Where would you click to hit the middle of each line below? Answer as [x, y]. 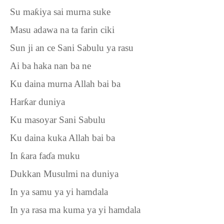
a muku [65, 156]
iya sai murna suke [75, 12]
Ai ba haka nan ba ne [50, 66]
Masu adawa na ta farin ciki [62, 30]
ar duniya [47, 102]
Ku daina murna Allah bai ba [65, 84]
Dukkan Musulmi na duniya [64, 174]
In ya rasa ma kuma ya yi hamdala [75, 210]
